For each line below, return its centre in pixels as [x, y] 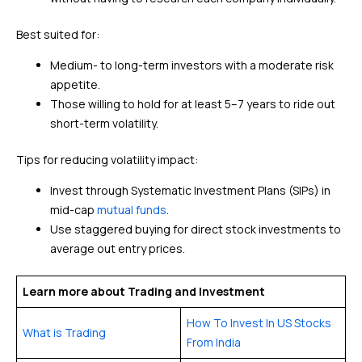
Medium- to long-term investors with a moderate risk [192, 65]
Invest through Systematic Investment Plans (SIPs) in [190, 190]
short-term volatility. [104, 123]
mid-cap [74, 210]
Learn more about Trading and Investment [144, 291]
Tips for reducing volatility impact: [107, 160]
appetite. [75, 84]
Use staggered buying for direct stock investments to [196, 229]
